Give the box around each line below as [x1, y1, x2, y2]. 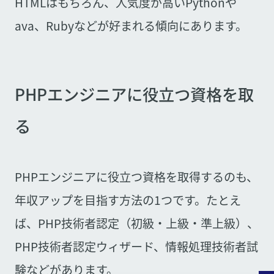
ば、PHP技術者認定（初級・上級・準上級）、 [14, 215, 259, 232]
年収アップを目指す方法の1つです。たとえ [14, 191, 241, 209]
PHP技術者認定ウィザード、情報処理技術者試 [14, 238, 258, 256]
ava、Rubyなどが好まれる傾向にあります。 [14, 17, 247, 35]
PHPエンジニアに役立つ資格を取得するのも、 [14, 168, 258, 186]
